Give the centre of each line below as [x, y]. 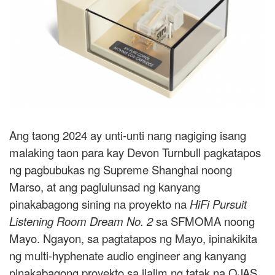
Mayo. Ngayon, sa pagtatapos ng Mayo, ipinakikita [133, 238]
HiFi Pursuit [218, 204]
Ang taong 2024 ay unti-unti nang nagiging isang [128, 135]
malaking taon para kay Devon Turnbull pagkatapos [135, 153]
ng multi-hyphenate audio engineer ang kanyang [128, 256]
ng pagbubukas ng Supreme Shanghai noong [121, 170]
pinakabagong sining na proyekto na [99, 204]
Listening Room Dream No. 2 [81, 221]
